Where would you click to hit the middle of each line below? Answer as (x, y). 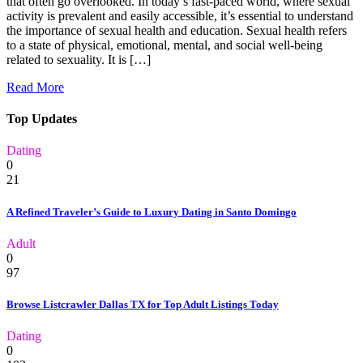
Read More (35, 87)
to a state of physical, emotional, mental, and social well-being (164, 45)
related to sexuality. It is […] (79, 59)
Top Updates (42, 119)
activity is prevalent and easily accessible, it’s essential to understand (180, 15)
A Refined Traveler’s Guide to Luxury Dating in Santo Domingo (152, 211)
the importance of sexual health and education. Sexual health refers (177, 30)
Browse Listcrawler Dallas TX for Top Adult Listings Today (143, 304)
